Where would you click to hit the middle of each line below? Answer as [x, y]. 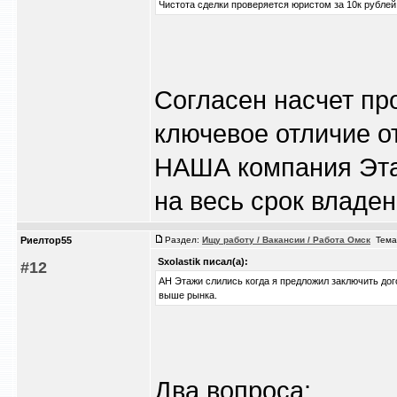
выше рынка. [188, 295]
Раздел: [183, 240]
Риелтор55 [46, 240]
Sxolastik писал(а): [203, 261]
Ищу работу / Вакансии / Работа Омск [286, 240]
